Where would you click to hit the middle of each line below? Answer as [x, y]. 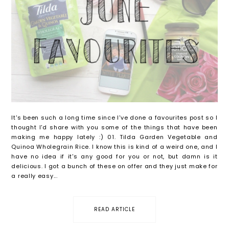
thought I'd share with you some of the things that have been [114, 127]
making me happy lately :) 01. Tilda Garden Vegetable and [114, 137]
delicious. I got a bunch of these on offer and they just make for [114, 166]
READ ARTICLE [114, 209]
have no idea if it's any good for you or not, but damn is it [114, 156]
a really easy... [35, 176]
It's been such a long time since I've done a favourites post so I [114, 117]
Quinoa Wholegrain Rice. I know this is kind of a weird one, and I [114, 146]
